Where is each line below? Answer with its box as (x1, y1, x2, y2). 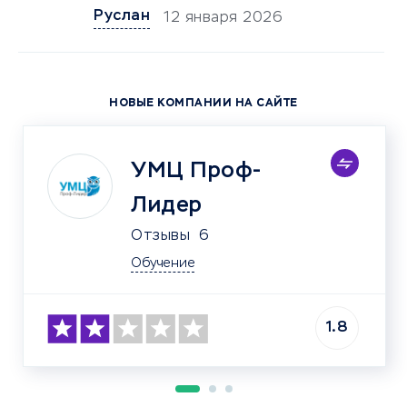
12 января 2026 (164, 11, 283, 25)
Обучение (131, 257, 194, 270)
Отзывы (131, 229, 190, 243)
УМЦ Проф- (131, 160, 263, 182)
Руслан (94, 9, 150, 24)
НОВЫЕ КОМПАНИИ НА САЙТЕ (109, 98, 298, 109)
